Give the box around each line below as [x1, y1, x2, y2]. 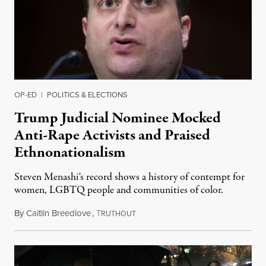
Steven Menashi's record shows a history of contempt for [14, 169, 245, 185]
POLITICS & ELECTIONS [47, 88, 128, 100]
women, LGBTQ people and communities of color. [14, 182, 223, 198]
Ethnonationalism [14, 141, 126, 163]
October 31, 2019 [135, 206, 199, 220]
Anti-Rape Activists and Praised [14, 124, 210, 146]
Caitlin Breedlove [26, 206, 91, 220]
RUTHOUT [101, 208, 136, 219]
